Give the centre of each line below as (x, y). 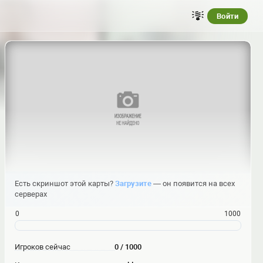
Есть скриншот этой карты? (65, 183)
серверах (31, 194)
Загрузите (133, 183)
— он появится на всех (193, 183)
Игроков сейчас (43, 247)
